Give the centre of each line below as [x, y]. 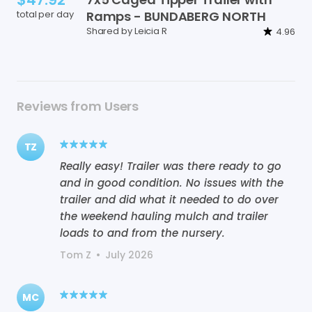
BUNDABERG [182, 16]
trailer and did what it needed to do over [169, 199]
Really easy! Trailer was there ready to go [171, 166]
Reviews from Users [78, 106]
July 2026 [129, 255]
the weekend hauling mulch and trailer [164, 216]
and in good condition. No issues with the [172, 182]
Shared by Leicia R [126, 31]
